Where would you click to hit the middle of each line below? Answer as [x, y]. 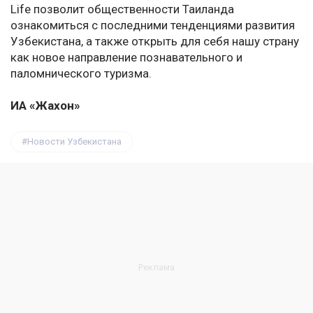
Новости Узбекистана [74, 142]
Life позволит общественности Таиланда [122, 9]
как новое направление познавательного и [126, 58]
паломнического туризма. [81, 74]
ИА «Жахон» [45, 106]
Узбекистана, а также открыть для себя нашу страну [155, 42]
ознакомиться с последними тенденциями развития [153, 26]
